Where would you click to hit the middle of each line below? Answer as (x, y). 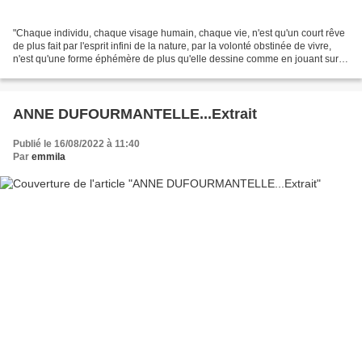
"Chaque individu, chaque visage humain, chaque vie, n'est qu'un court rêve (179, 34)
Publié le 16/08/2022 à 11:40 (76, 144)
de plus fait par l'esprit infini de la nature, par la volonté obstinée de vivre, (172, 46)
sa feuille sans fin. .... (58, 72)
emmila (48, 157)
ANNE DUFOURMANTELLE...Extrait (135, 114)
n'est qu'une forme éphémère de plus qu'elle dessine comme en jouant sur (176, 59)
